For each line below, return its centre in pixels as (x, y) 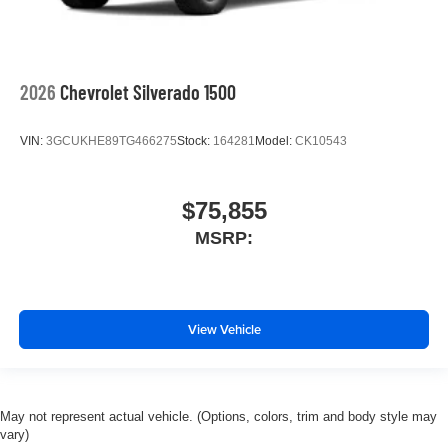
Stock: (195, 141)
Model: (275, 141)
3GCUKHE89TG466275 (111, 141)
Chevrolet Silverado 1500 (148, 91)
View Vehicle (224, 330)
